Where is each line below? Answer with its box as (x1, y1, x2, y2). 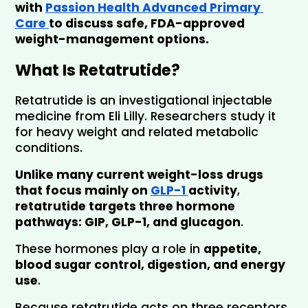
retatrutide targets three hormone (15, 197, 235, 214)
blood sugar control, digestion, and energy (15, 256, 285, 273)
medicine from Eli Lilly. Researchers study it (15, 107, 276, 124)
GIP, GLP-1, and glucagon (85, 213, 241, 230)
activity (188, 181, 237, 199)
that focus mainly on (15, 181, 151, 199)
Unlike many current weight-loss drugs (15, 166, 263, 183)
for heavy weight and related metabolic (15, 123, 258, 140)
